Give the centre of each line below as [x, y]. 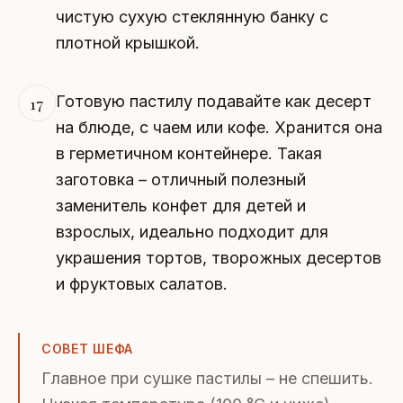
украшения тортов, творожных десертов [218, 257]
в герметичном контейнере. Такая [188, 153]
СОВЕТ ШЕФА [87, 348]
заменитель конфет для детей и [180, 205]
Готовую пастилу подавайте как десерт [213, 101]
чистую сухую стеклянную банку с [192, 16]
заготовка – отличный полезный [180, 179]
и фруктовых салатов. [141, 283]
